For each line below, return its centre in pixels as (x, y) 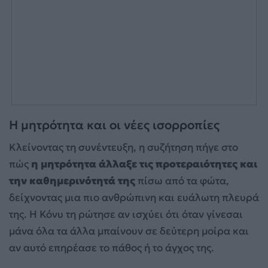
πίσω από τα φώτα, (182, 181)
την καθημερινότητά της (72, 181)
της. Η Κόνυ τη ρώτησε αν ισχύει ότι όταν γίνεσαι (126, 214)
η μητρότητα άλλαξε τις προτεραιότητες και (144, 164)
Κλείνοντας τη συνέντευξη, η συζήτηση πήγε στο (124, 147)
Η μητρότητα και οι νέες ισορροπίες (114, 125)
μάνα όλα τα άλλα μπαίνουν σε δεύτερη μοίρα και (129, 231)
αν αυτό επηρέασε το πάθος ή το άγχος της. (112, 248)
